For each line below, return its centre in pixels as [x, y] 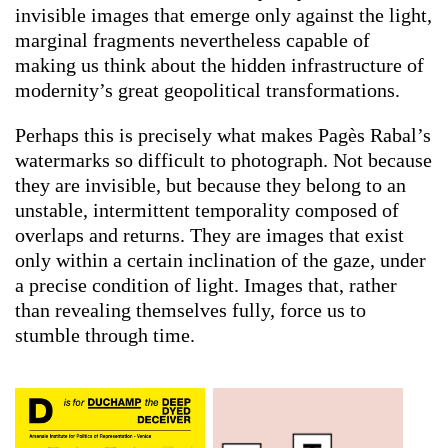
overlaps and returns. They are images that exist [209, 235]
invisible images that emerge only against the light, [223, 15]
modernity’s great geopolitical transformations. [207, 90]
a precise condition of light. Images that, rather [206, 285]
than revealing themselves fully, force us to [190, 310]
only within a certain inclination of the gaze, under [220, 260]
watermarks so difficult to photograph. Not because [223, 160]
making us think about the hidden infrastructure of [219, 65]
